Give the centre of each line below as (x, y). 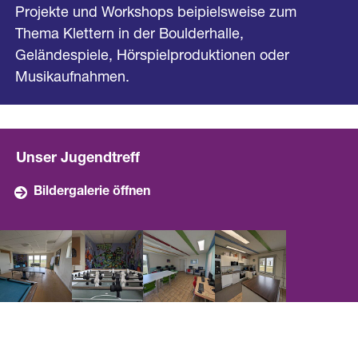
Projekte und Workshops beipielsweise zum (155, 14)
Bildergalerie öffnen (92, 192)
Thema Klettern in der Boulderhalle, (129, 36)
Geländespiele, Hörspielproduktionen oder (152, 57)
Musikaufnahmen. (72, 79)
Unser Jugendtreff (78, 159)
